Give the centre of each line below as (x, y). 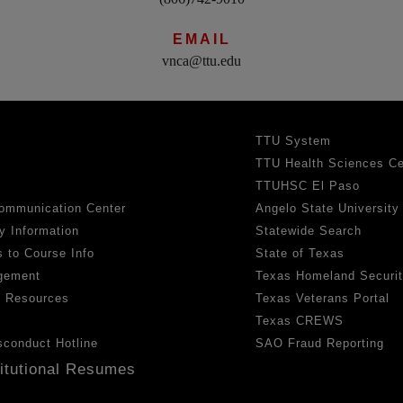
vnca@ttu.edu (201, 60)
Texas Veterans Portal (323, 298)
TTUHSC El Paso (308, 185)
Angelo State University (328, 208)
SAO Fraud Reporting (320, 343)
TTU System (294, 140)
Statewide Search (309, 230)
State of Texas (300, 253)
